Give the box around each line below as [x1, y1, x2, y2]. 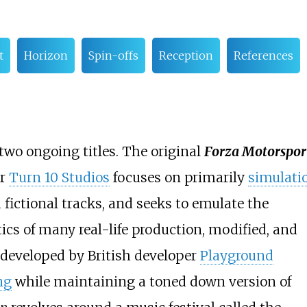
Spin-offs [88, 49, 138, 63]
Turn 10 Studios [8, 169, 110, 186]
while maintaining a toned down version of [11, 273, 291, 291]
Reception [158, 49, 213, 63]
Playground [199, 247, 273, 265]
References [233, 49, 293, 63]
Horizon [23, 49, 68, 63]
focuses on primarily [109, 169, 248, 186]
